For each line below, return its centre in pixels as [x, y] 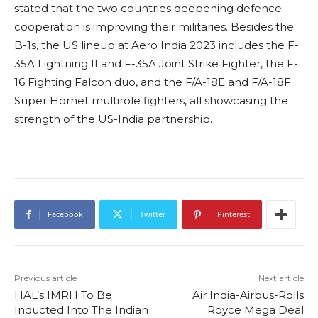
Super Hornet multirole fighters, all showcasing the [151, 101]
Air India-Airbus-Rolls [248, 295]
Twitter [153, 214]
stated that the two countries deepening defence [148, 9]
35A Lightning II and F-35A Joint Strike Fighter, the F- [156, 64]
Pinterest [234, 214]
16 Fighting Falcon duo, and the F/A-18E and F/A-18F [153, 82]
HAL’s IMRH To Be [63, 295]
